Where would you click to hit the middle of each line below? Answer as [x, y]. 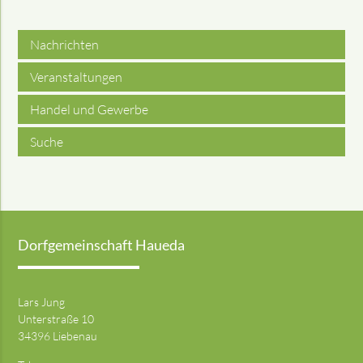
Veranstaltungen [77, 77]
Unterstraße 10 [56, 319]
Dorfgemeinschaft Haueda [102, 246]
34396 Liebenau [58, 336]
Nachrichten [65, 45]
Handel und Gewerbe [90, 109]
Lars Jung [42, 302]
